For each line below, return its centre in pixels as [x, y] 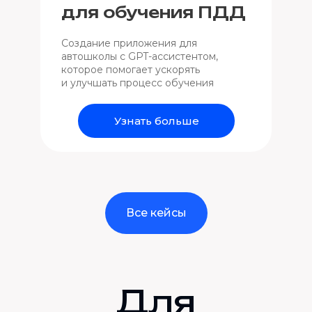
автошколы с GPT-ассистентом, [140, 56]
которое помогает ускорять [131, 70]
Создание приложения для [129, 43]
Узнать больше [156, 121]
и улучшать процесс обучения [138, 83]
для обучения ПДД [154, 12]
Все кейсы [156, 212]
